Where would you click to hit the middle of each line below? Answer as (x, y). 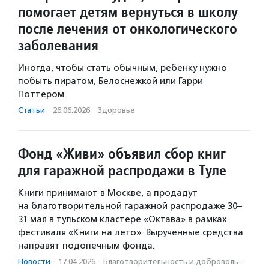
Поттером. (42, 94)
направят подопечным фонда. (86, 245)
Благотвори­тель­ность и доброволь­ (172, 261)
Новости (34, 261)
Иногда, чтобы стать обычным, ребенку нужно (122, 68)
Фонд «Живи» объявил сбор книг (122, 153)
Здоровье (116, 110)
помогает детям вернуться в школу (128, 11)
